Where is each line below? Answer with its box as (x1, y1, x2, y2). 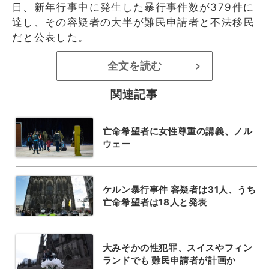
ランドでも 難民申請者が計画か (102, 254, 236, 266)
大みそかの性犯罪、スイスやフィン (102, 241, 253, 253)
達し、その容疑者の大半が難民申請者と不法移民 (12, 16, 255, 28)
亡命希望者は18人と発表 (102, 196, 207, 208)
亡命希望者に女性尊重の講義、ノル (102, 125, 253, 137)
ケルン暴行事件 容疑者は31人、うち (102, 183, 256, 195)
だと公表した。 (12, 31, 89, 43)
